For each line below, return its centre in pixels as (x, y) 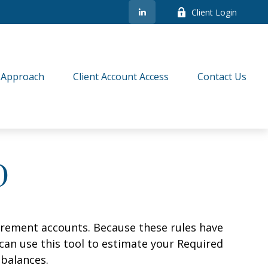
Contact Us (222, 77)
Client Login (214, 12)
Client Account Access (121, 77)
